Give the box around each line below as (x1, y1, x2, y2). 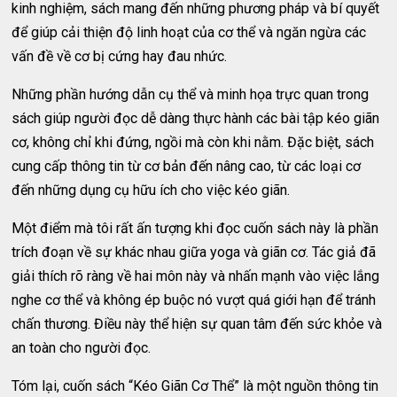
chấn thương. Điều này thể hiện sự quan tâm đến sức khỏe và (12, 315, 383, 332)
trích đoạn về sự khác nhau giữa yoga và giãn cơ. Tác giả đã (12, 244, 377, 261)
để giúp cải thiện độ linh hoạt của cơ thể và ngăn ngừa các (12, 24, 367, 41)
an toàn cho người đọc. (12, 339, 152, 356)
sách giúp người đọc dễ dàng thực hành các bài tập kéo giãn (12, 110, 380, 127)
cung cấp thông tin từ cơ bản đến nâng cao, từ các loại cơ (12, 158, 362, 175)
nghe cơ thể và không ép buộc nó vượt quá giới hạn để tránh (12, 292, 377, 308)
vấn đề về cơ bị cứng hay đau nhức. (12, 48, 228, 65)
